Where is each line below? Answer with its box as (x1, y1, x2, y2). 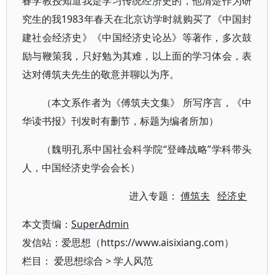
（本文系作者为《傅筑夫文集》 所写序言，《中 (42, 96, 252, 109)
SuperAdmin (71, 217, 129, 231)
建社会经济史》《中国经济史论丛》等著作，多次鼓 (22, 31, 252, 44)
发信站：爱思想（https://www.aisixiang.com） (22, 236, 234, 249)
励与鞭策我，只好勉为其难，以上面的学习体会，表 (22, 49, 252, 63)
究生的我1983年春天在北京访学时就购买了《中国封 (22, 12, 252, 26)
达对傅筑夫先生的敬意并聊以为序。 (22, 68, 179, 81)
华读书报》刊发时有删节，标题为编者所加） (22, 114, 219, 128)
